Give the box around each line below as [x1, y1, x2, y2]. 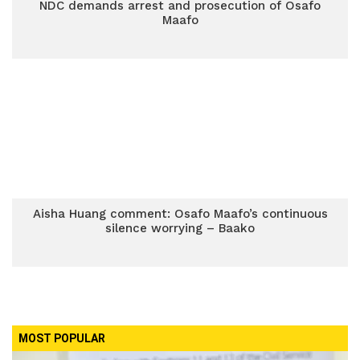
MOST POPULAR [18, 332, 105, 345]
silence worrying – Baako [105, 221, 255, 235]
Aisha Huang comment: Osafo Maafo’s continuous [32, 207, 328, 221]
